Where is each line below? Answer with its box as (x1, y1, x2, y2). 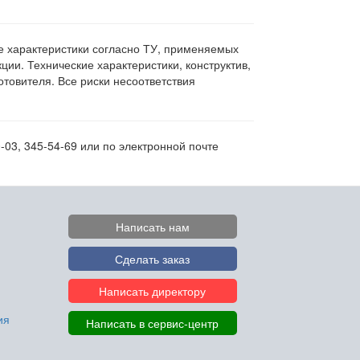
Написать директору (99, 283, 207, 299)
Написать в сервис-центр (86, 315, 219, 331)
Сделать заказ (115, 251, 190, 267)
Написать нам (115, 219, 190, 235)
